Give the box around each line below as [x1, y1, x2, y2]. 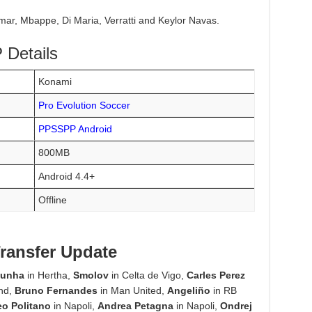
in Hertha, [24, 270, 73, 281]
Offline [38, 194, 68, 206]
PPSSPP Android [38, 123, 113, 135]
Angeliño [166, 285, 210, 297]
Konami [38, 76, 72, 88]
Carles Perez [186, 270, 245, 281]
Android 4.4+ [38, 171, 95, 182]
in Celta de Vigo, [108, 270, 187, 281]
